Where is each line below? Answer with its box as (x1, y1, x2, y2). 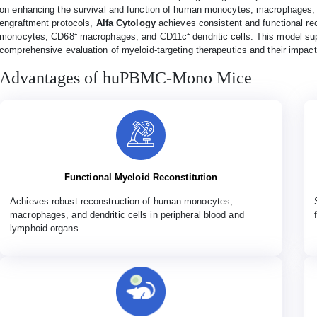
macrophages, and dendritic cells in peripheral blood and (10, 209, 244, 220)
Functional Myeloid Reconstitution (64, 172, 218, 183)
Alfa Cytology (96, 18, 156, 28)
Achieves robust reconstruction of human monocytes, (10, 196, 234, 207)
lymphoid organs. (10, 223, 81, 234)
